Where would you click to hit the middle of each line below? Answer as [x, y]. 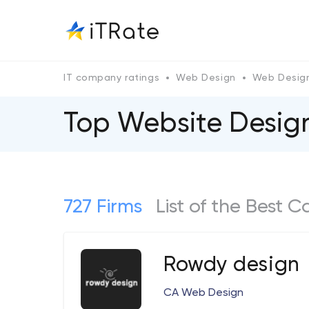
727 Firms [103, 207]
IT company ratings [112, 78]
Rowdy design [232, 266]
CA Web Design [203, 293]
